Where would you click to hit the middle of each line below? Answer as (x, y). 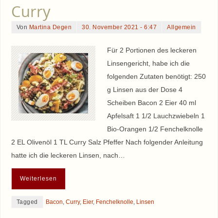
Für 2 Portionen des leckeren (152, 50)
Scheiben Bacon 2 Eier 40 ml (151, 103)
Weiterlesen (38, 178)
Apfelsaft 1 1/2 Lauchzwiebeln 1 (156, 116)
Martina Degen (50, 27)
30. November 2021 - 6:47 (119, 27)
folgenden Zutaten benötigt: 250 (156, 77)
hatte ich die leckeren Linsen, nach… (68, 155)
